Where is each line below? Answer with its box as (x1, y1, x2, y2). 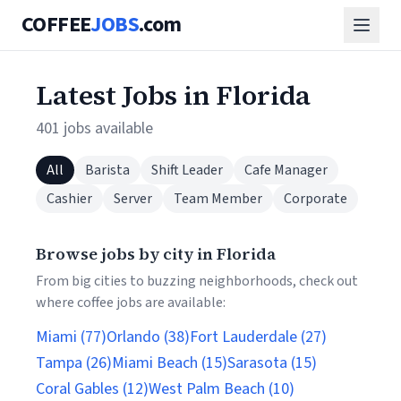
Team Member (174, 189, 262, 209)
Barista (85, 160, 130, 180)
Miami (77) (36, 326, 107, 348)
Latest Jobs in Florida (36, 77, 311, 114)
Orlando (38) (107, 326, 190, 348)
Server (114, 189, 152, 209)
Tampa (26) (36, 352, 112, 374)
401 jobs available (36, 117, 153, 140)
